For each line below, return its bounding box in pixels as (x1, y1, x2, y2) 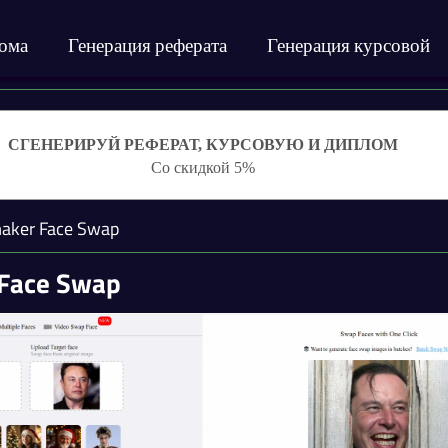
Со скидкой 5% (150, 158, 255, 176)
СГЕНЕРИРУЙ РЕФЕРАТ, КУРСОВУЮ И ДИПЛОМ (7, 135, 398, 153)
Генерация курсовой (267, 30, 431, 59)
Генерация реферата (68, 30, 228, 59)
